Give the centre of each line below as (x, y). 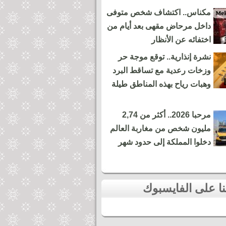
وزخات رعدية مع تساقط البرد (162, 70)
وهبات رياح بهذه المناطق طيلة (161, 84)
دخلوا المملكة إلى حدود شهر (164, 142)
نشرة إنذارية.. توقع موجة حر (164, 57)
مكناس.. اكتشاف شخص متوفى (159, 12)
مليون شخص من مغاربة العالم (160, 128)
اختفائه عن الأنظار (181, 40)
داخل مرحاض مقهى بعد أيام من (159, 26)
